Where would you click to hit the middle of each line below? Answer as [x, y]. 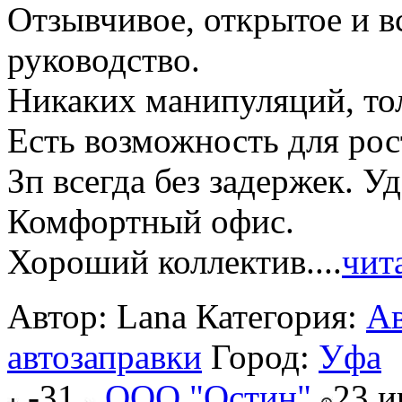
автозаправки [105, 357]
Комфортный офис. [151, 222]
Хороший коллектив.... [175, 262]
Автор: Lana [97, 317]
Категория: [281, 317]
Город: [265, 357]
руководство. [104, 60]
